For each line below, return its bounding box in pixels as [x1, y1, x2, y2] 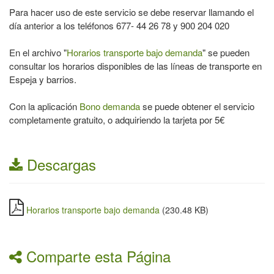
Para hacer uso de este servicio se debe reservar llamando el [9, 6, 254, 18]
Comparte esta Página [22, 245, 171, 267]
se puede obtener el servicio [140, 100, 254, 113]
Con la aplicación [9, 100, 80, 113]
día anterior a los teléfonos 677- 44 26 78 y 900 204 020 [9, 19, 229, 32]
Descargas [23, 154, 96, 175]
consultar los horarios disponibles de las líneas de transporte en [9, 59, 262, 72]
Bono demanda [80, 100, 140, 113]
